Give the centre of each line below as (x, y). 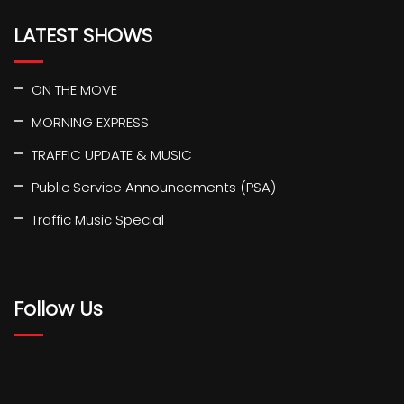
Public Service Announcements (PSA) (154, 187)
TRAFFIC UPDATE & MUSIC (112, 155)
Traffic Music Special (98, 220)
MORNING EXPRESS (90, 122)
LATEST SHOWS (83, 36)
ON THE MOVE (74, 90)
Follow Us (58, 309)
